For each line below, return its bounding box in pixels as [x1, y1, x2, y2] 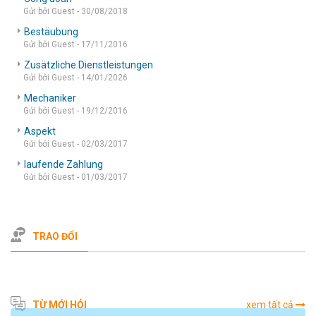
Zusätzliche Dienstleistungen [24, 59, 153, 71]
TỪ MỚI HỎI [32, 299, 87, 311]
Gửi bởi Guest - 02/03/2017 [23, 138, 128, 149]
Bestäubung [24, 25, 78, 37]
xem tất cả [246, 299, 293, 311]
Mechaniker [24, 92, 76, 104]
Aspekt [24, 125, 56, 137]
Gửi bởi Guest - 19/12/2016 [23, 105, 128, 116]
